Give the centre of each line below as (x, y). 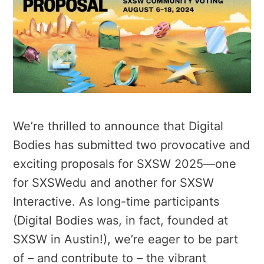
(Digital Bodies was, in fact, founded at (121, 220)
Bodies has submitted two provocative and (131, 145)
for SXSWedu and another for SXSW (113, 182)
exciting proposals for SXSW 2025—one (125, 164)
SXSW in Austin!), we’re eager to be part (126, 239)
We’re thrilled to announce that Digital (118, 126)
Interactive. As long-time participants (116, 201)
